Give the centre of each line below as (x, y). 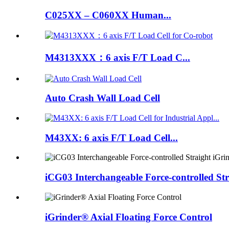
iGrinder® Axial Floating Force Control (129, 217)
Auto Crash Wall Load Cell (102, 98)
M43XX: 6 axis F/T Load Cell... (111, 138)
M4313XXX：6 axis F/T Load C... (118, 57)
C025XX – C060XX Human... (108, 15)
